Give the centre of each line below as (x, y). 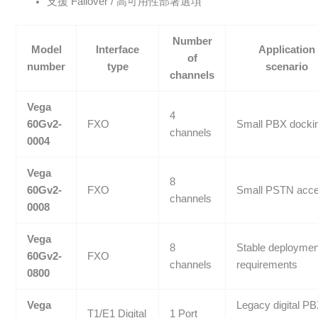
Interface (118, 50)
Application (286, 50)
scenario (286, 67)
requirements (267, 265)
